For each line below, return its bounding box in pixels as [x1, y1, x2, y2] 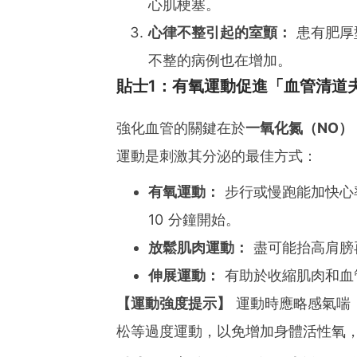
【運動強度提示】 [116, 295, 231, 312]
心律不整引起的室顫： [147, 24, 292, 41]
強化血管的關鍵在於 [116, 120, 245, 137]
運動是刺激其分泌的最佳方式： [116, 147, 317, 165]
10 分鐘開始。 [147, 211, 240, 229]
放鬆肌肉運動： [147, 239, 249, 257]
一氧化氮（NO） [245, 120, 353, 137]
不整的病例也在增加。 [147, 52, 292, 69]
